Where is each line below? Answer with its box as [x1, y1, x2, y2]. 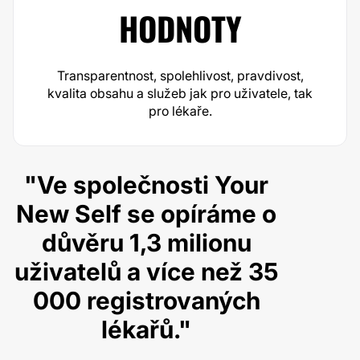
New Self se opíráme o [16, 199, 277, 228]
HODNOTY [118, 4, 242, 52]
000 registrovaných [32, 286, 260, 315]
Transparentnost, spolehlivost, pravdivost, [56, 67, 304, 84]
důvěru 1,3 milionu [41, 228, 252, 257]
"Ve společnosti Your [24, 170, 269, 199]
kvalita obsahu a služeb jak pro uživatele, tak [47, 85, 313, 101]
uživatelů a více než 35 [14, 257, 279, 286]
